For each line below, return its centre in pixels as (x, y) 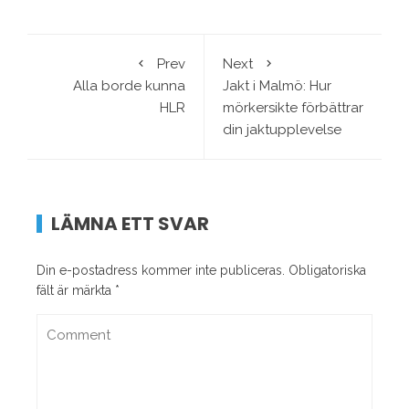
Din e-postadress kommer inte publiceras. (161, 270)
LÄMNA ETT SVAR (130, 224)
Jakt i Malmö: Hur (277, 86)
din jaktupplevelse (282, 130)
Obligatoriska (327, 270)
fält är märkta (76, 290)
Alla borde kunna (129, 86)
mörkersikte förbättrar (293, 108)
